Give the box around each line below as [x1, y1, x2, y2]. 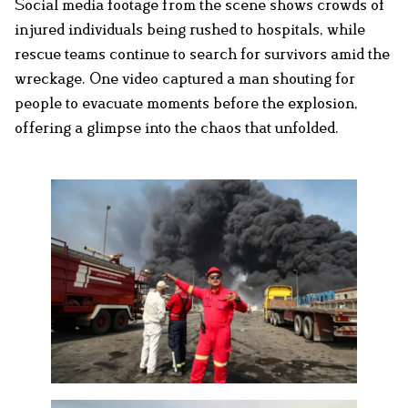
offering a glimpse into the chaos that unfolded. [15, 117, 339, 137]
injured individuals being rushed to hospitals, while [15, 19, 365, 38]
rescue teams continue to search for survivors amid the [15, 44, 390, 63]
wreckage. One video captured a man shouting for [15, 68, 355, 87]
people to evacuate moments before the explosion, [15, 93, 358, 112]
